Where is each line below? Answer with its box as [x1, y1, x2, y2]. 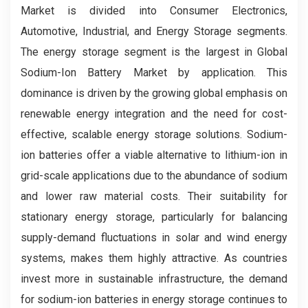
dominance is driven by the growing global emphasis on [21, 86, 287, 100]
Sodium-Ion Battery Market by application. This [21, 65, 287, 79]
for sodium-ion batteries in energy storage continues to [21, 292, 287, 306]
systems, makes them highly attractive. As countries [21, 251, 287, 265]
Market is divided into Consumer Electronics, [21, 3, 287, 17]
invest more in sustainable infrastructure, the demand [21, 272, 287, 285]
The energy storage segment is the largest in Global [21, 45, 287, 58]
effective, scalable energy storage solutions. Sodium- [21, 127, 287, 141]
